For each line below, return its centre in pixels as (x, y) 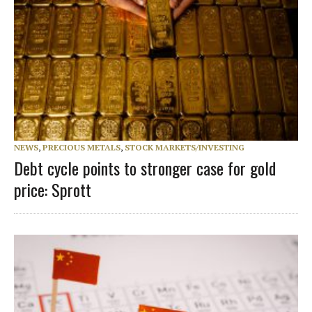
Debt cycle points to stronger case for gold (145, 168)
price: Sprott (53, 190)
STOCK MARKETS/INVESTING (185, 148)
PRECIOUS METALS (81, 148)
